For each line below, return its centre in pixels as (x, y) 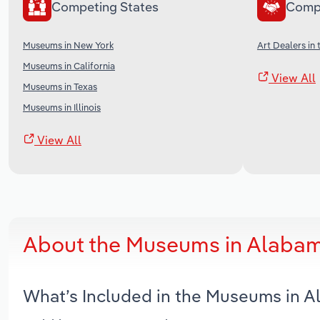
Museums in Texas (60, 86)
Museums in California (69, 65)
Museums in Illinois (62, 107)
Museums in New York (68, 45)
